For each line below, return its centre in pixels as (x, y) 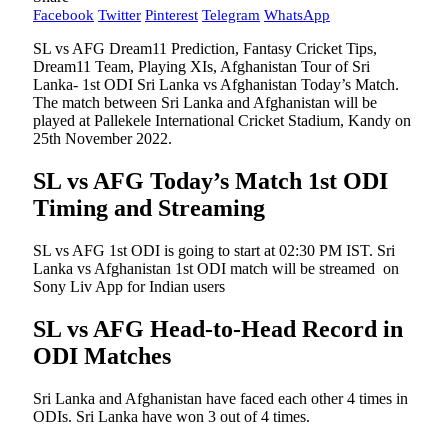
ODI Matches (102, 355)
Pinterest (171, 15)
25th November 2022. (102, 139)
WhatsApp (297, 15)
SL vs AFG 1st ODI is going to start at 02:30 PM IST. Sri (214, 251)
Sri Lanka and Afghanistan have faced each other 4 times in (220, 398)
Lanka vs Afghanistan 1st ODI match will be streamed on (216, 269)
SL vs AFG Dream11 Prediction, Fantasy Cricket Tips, (205, 49)
